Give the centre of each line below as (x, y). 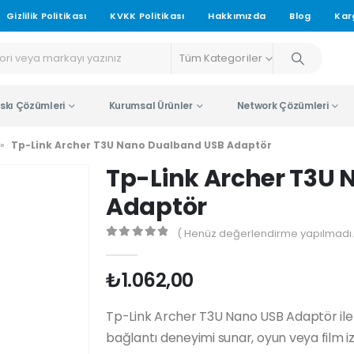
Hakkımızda (237, 16)
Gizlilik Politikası (47, 16)
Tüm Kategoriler (220, 58)
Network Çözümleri (282, 105)
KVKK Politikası (147, 16)
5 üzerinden (158, 247)
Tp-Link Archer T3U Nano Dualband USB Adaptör (141, 145)
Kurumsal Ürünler (151, 105)
